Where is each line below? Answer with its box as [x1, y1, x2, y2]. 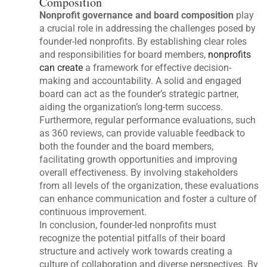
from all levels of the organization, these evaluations [39, 179, 259, 191]
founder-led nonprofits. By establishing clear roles [39, 35, 247, 47]
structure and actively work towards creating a [39, 245, 233, 257]
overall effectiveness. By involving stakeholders [39, 166, 238, 178]
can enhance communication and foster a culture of [39, 193, 257, 204]
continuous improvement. [39, 206, 147, 218]
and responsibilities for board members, [39, 48, 209, 60]
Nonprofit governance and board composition [39, 9, 234, 21]
